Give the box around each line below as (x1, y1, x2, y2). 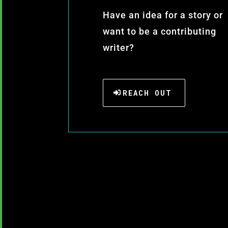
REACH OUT (123, 88, 172, 98)
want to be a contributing (103, 25, 216, 37)
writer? (103, 42, 137, 53)
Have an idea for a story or (103, 9, 223, 20)
